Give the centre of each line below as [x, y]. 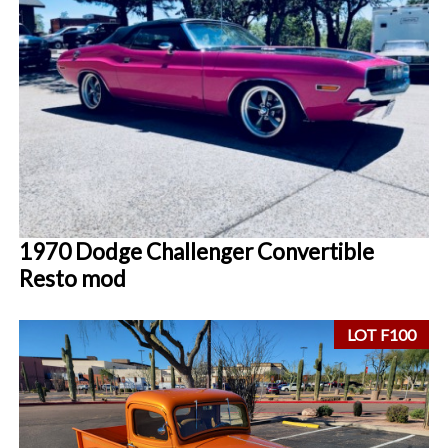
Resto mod [73, 278]
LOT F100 [382, 335]
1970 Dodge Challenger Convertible [197, 251]
